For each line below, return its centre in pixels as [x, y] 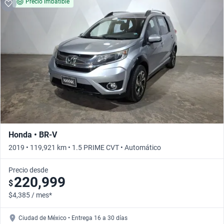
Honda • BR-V [33, 135]
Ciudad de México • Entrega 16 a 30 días [73, 218]
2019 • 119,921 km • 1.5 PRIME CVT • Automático [85, 148]
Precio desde [28, 170]
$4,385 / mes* [30, 195]
